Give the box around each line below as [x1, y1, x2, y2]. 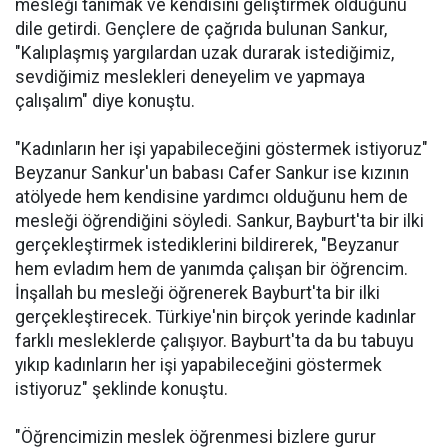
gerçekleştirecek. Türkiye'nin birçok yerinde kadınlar [15, 307, 416, 327]
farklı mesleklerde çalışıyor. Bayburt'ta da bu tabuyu [15, 331, 414, 351]
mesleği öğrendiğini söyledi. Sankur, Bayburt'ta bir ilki [15, 211, 424, 231]
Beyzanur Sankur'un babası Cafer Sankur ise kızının [15, 163, 409, 183]
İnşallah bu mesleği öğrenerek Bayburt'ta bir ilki [15, 283, 380, 303]
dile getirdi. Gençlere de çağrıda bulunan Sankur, [15, 19, 387, 39]
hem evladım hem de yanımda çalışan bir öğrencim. [15, 259, 408, 279]
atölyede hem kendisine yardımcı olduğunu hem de [15, 187, 408, 207]
